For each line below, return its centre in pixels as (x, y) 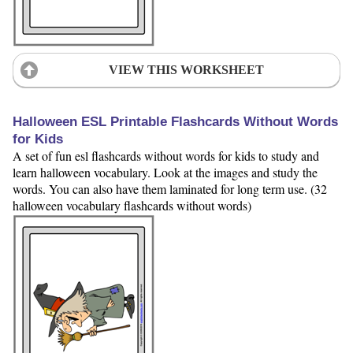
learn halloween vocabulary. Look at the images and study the (165, 173)
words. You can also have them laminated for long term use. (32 (170, 189)
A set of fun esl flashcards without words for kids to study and (166, 156)
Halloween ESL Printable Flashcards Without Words (175, 122)
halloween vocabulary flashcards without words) (132, 206)
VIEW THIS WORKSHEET (186, 69)
